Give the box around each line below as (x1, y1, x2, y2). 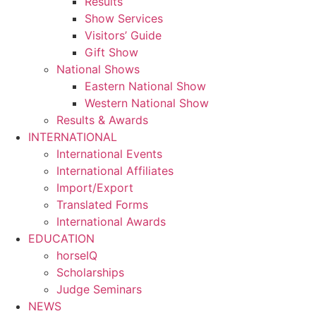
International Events (56, 146, 162, 161)
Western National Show (85, 95, 209, 110)
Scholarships (56, 265, 124, 279)
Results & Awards (56, 112, 148, 127)
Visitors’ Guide (85, 28, 162, 42)
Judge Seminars (56, 281, 142, 296)
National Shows (56, 61, 140, 76)
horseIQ (56, 248, 97, 262)
